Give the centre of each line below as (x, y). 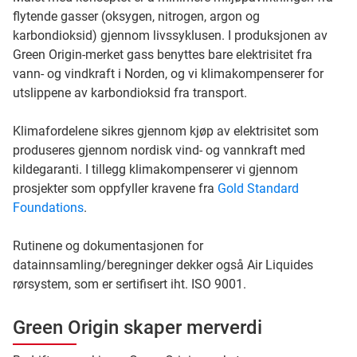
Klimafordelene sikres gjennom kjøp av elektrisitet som (166, 131)
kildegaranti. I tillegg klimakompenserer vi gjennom (155, 169)
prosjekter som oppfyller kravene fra (115, 188)
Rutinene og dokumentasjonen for (108, 245)
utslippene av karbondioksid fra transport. (130, 92)
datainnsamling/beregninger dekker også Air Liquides (163, 265)
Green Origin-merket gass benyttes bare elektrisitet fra (163, 54)
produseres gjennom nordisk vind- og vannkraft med (159, 150)
